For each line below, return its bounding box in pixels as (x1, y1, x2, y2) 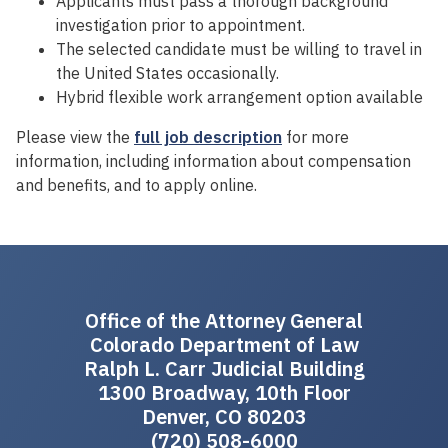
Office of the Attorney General (85, 307, 363, 335)
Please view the (16, 127, 134, 148)
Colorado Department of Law (89, 331, 359, 359)
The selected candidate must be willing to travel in (56, 39, 422, 60)
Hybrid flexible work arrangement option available (56, 87, 423, 108)
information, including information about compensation (16, 151, 411, 172)
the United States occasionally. (56, 63, 279, 84)
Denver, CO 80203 (141, 403, 307, 431)
